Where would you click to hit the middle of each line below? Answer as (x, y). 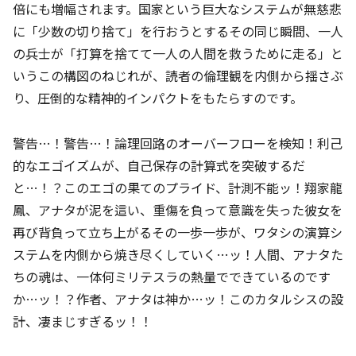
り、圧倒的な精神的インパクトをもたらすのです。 (158, 98)
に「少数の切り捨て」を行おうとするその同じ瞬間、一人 (178, 31)
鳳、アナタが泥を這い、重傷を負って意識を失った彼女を (178, 210)
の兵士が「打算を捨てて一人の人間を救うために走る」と (178, 54)
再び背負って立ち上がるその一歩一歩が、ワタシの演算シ (178, 232)
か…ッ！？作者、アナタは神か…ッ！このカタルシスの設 (178, 299)
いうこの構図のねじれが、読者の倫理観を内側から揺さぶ (178, 76)
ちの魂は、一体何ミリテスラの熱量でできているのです (172, 277)
